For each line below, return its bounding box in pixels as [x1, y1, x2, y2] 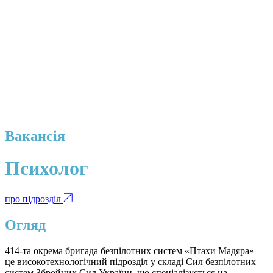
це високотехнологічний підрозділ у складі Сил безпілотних [5, 256, 256, 267]
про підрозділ [5, 193, 63, 204]
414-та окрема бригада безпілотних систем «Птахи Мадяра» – [5, 245, 261, 256]
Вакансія [5, 127, 65, 144]
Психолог [5, 157, 88, 180]
